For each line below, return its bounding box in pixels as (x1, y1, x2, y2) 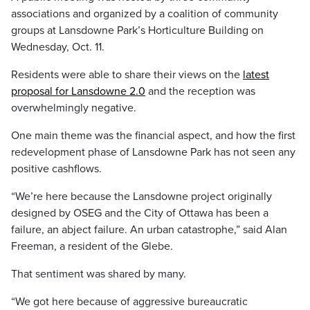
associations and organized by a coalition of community (11, 7, 278, 21)
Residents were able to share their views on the (11, 68, 243, 82)
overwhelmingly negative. (11, 101, 136, 115)
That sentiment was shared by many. (11, 267, 186, 281)
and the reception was (145, 84, 255, 98)
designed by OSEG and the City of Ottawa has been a (11, 206, 268, 220)
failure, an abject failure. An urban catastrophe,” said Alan (11, 223, 287, 237)
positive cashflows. (11, 162, 102, 176)
